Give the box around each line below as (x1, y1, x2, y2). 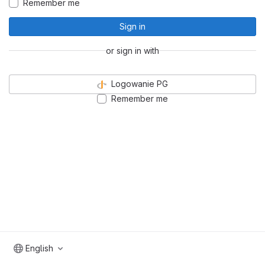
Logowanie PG (111, 78, 168, 89)
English (25, 243, 53, 253)
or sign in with (106, 45, 159, 56)
